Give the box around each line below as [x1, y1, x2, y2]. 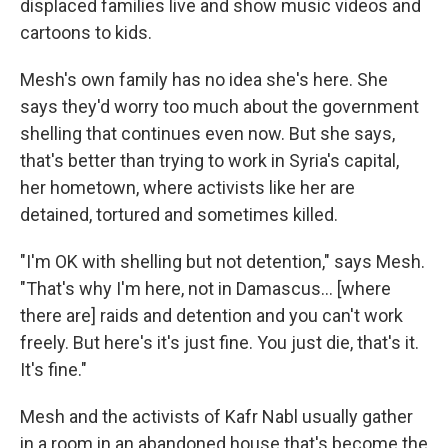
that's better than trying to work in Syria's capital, [20, 150, 399, 171]
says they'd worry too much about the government [20, 96, 419, 117]
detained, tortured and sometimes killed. [20, 204, 338, 225]
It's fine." [20, 359, 87, 380]
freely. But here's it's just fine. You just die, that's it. [20, 332, 419, 353]
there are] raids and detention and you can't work [20, 305, 403, 326]
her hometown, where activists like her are [20, 177, 355, 198]
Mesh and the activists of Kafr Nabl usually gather [20, 406, 413, 427]
